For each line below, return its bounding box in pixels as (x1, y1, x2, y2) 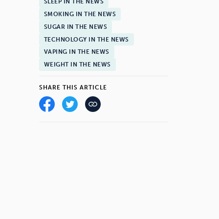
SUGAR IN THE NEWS (44, 23, 108, 30)
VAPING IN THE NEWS (44, 48, 109, 56)
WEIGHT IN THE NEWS (44, 61, 111, 68)
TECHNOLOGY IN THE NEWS (44, 36, 129, 43)
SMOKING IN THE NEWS (44, 10, 116, 18)
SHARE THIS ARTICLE (39, 84, 107, 91)
